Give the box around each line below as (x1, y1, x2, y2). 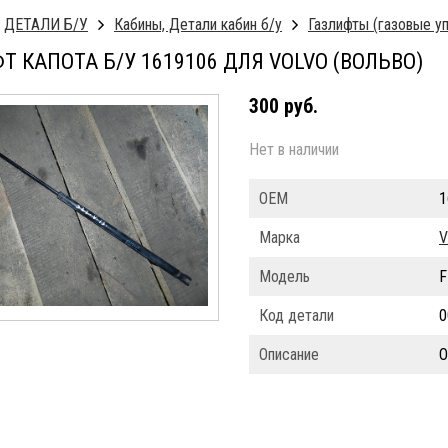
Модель (259, 267, 310, 286)
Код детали (259, 306, 334, 325)
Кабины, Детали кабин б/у (114, 15, 282, 34)
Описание (259, 345, 319, 364)
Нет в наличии (249, 140, 339, 159)
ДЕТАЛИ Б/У (4, 15, 88, 34)
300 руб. (249, 94, 318, 118)
